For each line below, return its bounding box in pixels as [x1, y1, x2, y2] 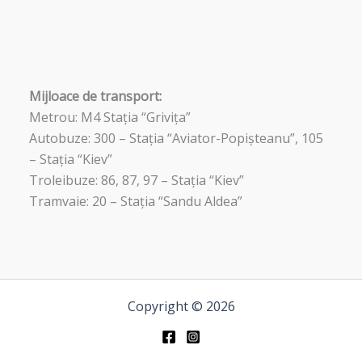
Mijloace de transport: [28, 87, 162, 105]
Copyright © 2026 [127, 297, 235, 315]
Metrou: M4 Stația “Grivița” [28, 108, 191, 126]
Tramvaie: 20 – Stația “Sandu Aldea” [28, 192, 242, 210]
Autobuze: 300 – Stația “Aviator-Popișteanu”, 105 [28, 129, 323, 147]
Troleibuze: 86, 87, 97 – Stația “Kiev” [28, 171, 244, 189]
